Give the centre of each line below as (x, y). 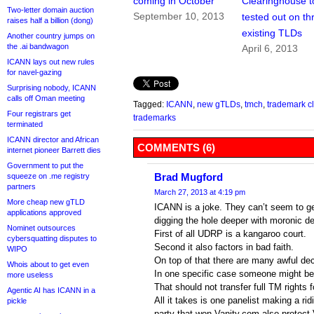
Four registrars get (39, 114)
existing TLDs (272, 33)
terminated (25, 124)
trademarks (155, 118)
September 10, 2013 (179, 16)
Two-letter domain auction (50, 10)
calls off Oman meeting (46, 98)
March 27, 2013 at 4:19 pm (200, 192)
